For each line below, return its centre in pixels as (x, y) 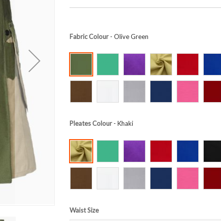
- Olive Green (128, 37)
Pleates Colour (91, 124)
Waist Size (84, 210)
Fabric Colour (89, 37)
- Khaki (122, 124)
